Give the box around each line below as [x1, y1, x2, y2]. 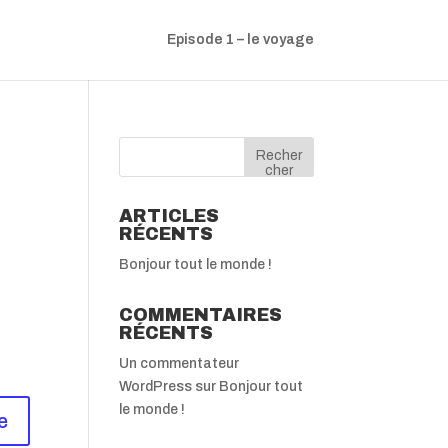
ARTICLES [119, 206, 220, 226]
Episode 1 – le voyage [166, 32, 314, 47]
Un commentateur [119, 356, 240, 371]
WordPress [119, 379, 193, 394]
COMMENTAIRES [119, 305, 283, 325]
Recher [255, 147, 302, 163]
